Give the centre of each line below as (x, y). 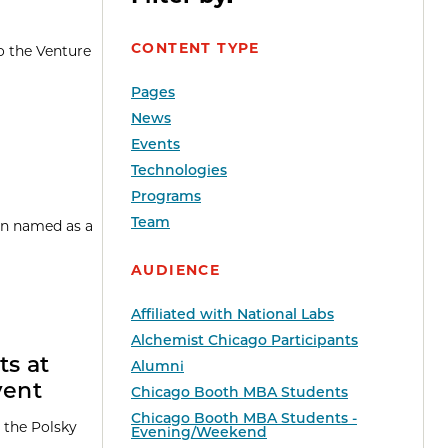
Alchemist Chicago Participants (244, 340)
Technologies (179, 170)
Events (155, 144)
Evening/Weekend (199, 432)
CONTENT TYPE (195, 48)
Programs (166, 196)
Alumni (157, 366)
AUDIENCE (176, 270)
